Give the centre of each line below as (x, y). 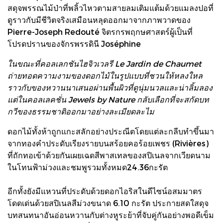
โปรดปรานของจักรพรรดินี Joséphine (74, 43)
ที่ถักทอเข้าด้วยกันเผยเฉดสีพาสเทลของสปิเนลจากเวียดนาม (109, 155)
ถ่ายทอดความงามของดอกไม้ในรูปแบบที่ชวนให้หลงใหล (105, 75)
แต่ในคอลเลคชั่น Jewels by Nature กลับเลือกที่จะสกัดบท (108, 99)
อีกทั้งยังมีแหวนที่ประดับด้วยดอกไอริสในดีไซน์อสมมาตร (105, 191)
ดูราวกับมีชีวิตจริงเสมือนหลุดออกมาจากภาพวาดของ (99, 19)
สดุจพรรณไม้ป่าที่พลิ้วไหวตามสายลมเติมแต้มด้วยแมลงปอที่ (111, 7)
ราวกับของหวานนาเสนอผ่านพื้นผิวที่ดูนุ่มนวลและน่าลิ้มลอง (110, 87)
